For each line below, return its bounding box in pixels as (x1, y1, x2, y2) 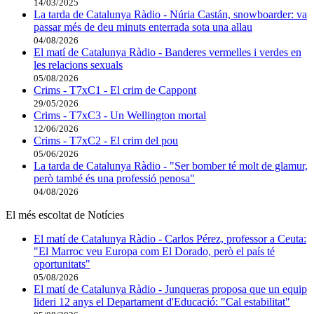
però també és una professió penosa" (34, 172, 195, 185)
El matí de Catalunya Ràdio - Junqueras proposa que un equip (34, 283, 307, 296)
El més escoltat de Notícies (6, 209, 124, 221)
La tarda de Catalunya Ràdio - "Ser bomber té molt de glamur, (34, 160, 308, 172)
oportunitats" (34, 258, 90, 271)
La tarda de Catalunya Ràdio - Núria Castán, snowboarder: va (34, 8, 307, 21)
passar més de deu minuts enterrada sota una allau (34, 21, 252, 34)
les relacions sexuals (34, 59, 123, 71)
